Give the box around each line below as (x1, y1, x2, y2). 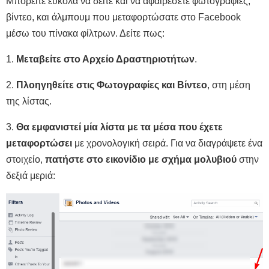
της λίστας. (6, 96, 52, 107)
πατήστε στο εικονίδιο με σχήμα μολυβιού (45, 154, 237, 165)
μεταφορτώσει (6, 138, 72, 149)
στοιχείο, (6, 154, 45, 165)
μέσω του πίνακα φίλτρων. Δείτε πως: (6, 28, 165, 39)
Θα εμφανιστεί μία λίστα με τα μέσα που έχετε (16, 122, 223, 133)
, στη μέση (207, 80, 250, 91)
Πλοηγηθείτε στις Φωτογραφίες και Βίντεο (16, 80, 207, 91)
